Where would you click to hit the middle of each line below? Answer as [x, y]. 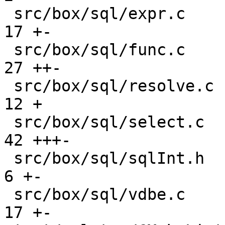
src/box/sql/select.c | [9, 122]
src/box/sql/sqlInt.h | [9, 158]
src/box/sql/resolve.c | [9, 86]
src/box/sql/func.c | [9, 50]
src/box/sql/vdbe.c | [9, 194]
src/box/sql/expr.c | [9, 14]
